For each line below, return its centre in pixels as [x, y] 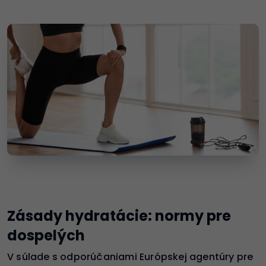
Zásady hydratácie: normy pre [119, 216]
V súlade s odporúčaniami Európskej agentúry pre [130, 256]
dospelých [46, 235]
